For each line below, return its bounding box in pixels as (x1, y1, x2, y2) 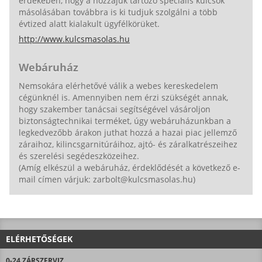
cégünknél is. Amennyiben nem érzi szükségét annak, (19, 91, 228, 103)
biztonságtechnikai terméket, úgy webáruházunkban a (19, 115, 231, 126)
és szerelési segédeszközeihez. (19, 150, 139, 161)
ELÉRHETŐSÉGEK (6, 233, 73, 244)
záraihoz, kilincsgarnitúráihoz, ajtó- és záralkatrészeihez (19, 138, 237, 150)
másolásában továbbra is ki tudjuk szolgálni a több (19, 6, 218, 18)
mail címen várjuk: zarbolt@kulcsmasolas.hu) (19, 173, 195, 185)
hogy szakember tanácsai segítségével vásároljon (19, 103, 211, 115)
